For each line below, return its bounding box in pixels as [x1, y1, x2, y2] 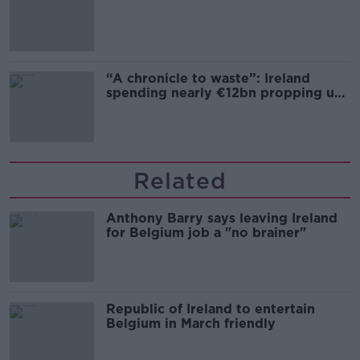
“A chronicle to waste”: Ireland [106, 70, 310, 86]
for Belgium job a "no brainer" [106, 224, 306, 240]
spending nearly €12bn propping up [106, 84, 343, 100]
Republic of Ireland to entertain [106, 301, 315, 317]
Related [133, 166, 227, 194]
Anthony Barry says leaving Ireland [106, 210, 337, 226]
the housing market [106, 99, 234, 115]
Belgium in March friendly [106, 315, 276, 331]
